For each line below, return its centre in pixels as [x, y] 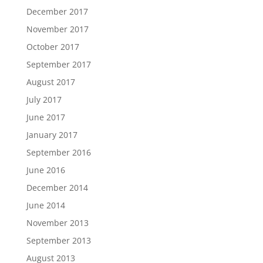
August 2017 [50, 82]
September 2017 [58, 64]
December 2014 [57, 187]
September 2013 [58, 240]
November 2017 [57, 29]
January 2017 [52, 134]
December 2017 [57, 11]
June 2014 [45, 205]
